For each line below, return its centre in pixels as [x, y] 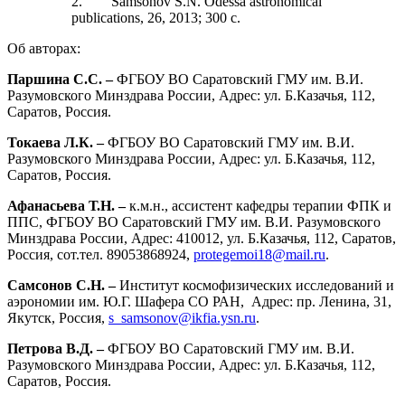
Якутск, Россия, [58, 317]
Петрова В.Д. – [56, 348]
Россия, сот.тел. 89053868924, [100, 254]
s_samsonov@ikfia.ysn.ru [182, 317]
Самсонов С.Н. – [63, 285]
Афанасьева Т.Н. [61, 205]
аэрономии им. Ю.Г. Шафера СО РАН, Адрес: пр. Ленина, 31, [199, 301]
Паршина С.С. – [60, 79]
